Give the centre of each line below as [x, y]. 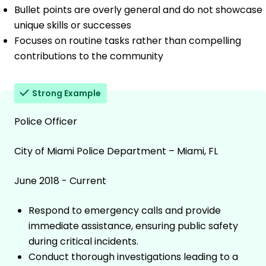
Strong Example [66, 94]
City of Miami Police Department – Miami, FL [116, 151]
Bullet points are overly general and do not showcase [138, 10]
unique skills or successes [73, 26]
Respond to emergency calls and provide [125, 211]
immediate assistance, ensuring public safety [133, 226]
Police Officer [46, 122]
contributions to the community [89, 56]
